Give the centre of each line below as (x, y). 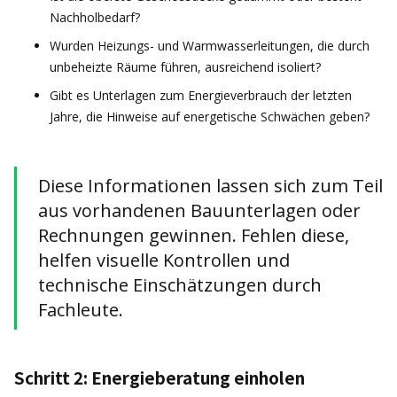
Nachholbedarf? (95, 17)
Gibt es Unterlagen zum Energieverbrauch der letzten (201, 95)
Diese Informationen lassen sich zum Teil (210, 186)
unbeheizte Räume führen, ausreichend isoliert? (185, 67)
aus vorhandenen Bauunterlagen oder (199, 210)
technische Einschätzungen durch (180, 285)
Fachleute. (81, 310)
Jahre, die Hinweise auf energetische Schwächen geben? (210, 117)
